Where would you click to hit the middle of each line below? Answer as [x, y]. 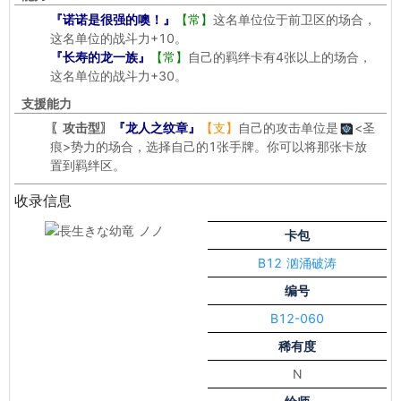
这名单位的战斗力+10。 [119, 38]
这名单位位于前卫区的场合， [294, 19]
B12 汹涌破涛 [297, 263]
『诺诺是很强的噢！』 [113, 19]
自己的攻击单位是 [288, 128]
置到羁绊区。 [88, 165]
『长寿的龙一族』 [100, 57]
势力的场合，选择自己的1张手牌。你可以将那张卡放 [219, 146]
